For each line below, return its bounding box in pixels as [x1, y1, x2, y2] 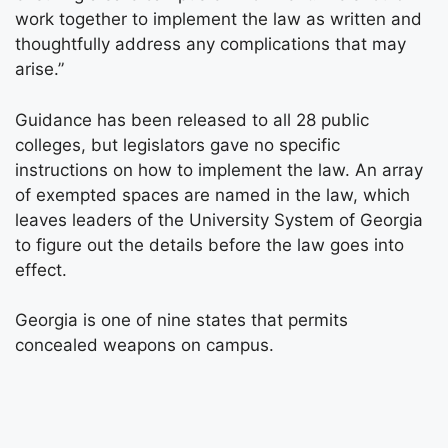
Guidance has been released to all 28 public [15, 109, 369, 130]
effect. [15, 259, 67, 280]
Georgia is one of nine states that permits [15, 310, 348, 330]
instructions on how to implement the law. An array [15, 159, 423, 180]
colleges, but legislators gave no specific [15, 134, 340, 155]
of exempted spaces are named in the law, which [15, 184, 410, 205]
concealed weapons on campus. [15, 335, 274, 355]
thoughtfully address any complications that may [15, 34, 406, 54]
